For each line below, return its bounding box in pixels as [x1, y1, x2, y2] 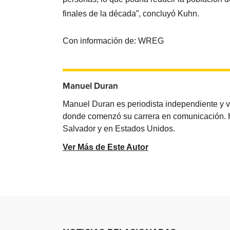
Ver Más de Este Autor [63, 142, 149, 151]
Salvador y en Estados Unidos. [63, 124, 176, 133]
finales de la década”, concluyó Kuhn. [63, 9, 200, 18]
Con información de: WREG [63, 36, 164, 45]
